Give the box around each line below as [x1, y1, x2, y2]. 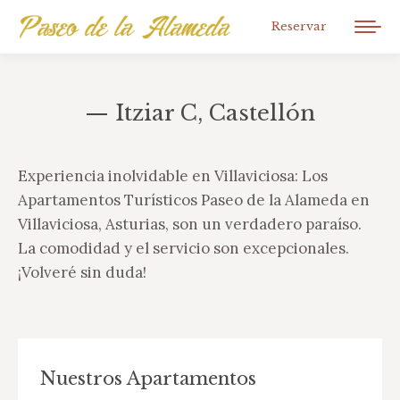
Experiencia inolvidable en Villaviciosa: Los [18, 166, 328, 186]
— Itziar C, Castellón [85, 100, 315, 126]
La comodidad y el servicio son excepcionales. [18, 238, 349, 258]
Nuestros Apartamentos [40, 368, 256, 389]
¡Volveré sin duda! [18, 262, 146, 282]
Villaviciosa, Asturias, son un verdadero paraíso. [18, 214, 362, 234]
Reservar [271, 19, 327, 34]
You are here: [200, 130, 297, 150]
